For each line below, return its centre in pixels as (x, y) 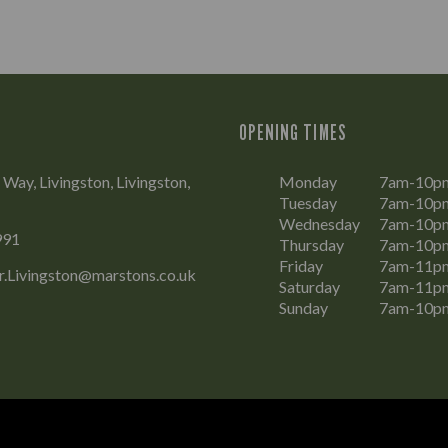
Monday (308, 181)
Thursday (311, 244)
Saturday (309, 286)
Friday (301, 265)
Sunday (303, 307)
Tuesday (308, 202)
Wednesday (319, 223)
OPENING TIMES (293, 132)
